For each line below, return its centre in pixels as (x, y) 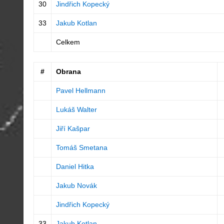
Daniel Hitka (75, 166)
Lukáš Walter (76, 109)
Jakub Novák (76, 185)
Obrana (68, 71)
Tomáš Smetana (81, 147)
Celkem (68, 42)
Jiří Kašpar (73, 128)
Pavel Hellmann (80, 90)
